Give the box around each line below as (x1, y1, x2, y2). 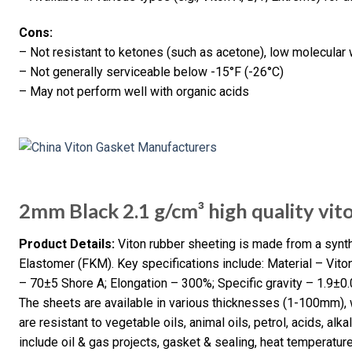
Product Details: (19, 236, 115, 252)
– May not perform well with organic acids (19, 83, 249, 99)
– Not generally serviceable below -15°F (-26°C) (19, 64, 284, 79)
